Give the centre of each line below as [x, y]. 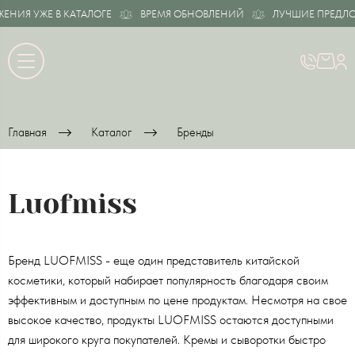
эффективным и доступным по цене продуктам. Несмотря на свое [177, 300]
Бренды [195, 132]
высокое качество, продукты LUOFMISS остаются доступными [171, 319]
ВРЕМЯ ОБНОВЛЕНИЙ [184, 13]
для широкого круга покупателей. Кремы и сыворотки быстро [167, 339]
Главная [27, 132]
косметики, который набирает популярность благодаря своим [168, 280]
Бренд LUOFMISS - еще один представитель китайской [154, 260]
